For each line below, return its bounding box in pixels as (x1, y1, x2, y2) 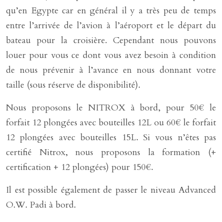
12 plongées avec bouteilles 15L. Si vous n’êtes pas (6, 131, 216, 144)
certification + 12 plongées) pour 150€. (6, 161, 153, 173)
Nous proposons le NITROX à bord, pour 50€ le (6, 102, 216, 114)
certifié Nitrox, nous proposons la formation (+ (6, 146, 216, 159)
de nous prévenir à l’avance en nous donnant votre (6, 64, 216, 76)
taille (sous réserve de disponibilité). (6, 79, 140, 91)
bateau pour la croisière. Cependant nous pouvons (6, 34, 216, 47)
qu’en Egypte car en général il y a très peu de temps (6, 4, 216, 17)
